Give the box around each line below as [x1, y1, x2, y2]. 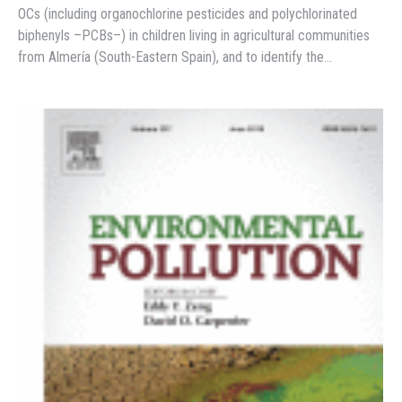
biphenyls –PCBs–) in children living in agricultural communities [18, 27, 370, 45]
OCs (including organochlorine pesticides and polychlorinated [18, 5, 357, 23]
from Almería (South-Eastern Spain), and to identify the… [18, 48, 332, 66]
